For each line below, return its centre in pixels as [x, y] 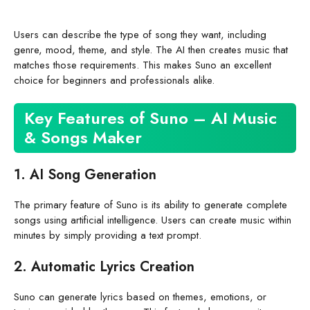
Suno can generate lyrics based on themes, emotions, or [140, 297]
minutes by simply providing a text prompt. [108, 236]
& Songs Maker [83, 138]
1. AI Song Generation [85, 175]
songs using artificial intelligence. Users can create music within [153, 220]
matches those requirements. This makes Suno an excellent [143, 65]
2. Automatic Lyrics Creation [104, 266]
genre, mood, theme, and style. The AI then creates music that [151, 49]
